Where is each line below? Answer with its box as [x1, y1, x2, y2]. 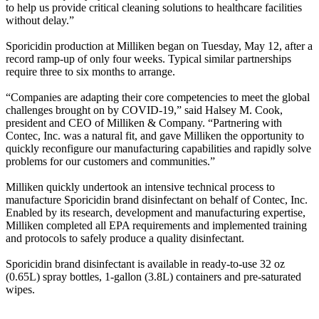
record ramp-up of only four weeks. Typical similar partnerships [6, 53, 291, 66]
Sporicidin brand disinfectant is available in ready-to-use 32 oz [6, 258, 285, 271]
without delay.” [6, 14, 74, 27]
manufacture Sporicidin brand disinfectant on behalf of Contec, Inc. [6, 194, 308, 206]
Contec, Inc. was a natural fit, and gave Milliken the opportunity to [6, 130, 304, 142]
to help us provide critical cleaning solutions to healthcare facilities [6, 1, 302, 14]
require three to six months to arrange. [6, 66, 175, 78]
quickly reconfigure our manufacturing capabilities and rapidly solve [6, 142, 311, 155]
